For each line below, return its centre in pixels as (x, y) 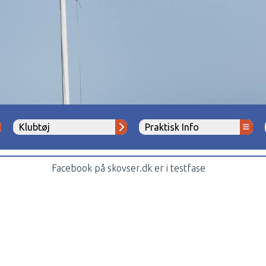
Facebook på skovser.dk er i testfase (129, 168)
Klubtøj (35, 127)
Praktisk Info (172, 127)
